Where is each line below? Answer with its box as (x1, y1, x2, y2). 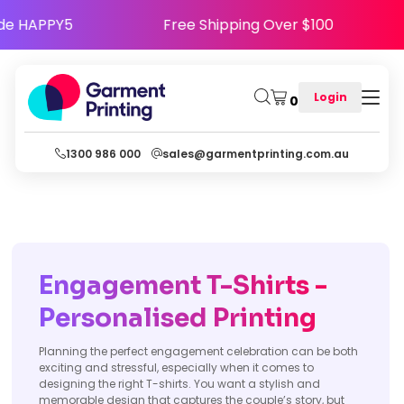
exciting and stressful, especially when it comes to (39, 360, 314, 375)
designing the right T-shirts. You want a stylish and (39, 376, 320, 391)
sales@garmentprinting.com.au (162, 145, 349, 161)
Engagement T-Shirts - (39, 270, 327, 301)
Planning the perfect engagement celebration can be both (39, 344, 358, 359)
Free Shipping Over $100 (216, 14, 387, 35)
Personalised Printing (39, 302, 317, 334)
